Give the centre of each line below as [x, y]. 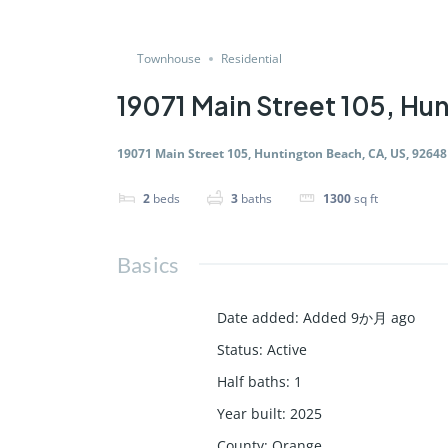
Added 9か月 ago [359, 317]
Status [238, 349]
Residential [251, 58]
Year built [249, 413]
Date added [256, 317]
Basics [148, 264]
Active [287, 349]
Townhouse [169, 58]
